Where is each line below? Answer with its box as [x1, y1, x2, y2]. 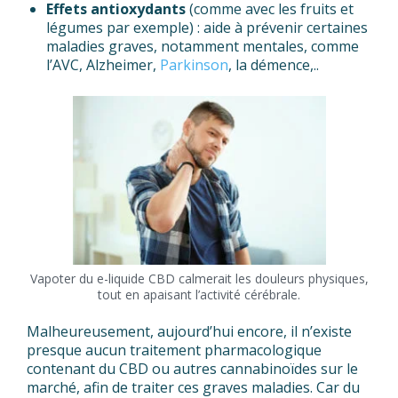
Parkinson [160, 55, 228, 76]
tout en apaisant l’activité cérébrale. [98, 286, 300, 304]
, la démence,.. [228, 55, 319, 76]
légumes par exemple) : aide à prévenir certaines [46, 18, 368, 38]
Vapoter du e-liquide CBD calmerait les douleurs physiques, [29, 270, 369, 288]
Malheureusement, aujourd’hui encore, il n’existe [27, 322, 352, 342]
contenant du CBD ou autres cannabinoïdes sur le [27, 359, 358, 379]
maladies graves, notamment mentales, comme [46, 36, 359, 57]
